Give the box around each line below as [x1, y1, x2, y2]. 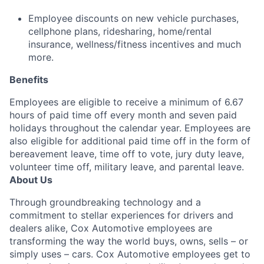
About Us [9, 174, 52, 186]
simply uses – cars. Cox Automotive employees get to [9, 248, 250, 260]
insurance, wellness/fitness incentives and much [28, 38, 241, 50]
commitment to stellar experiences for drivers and [9, 209, 233, 221]
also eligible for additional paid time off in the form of [9, 135, 250, 147]
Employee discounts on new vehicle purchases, [28, 12, 239, 24]
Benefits [9, 74, 48, 85]
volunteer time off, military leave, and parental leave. [9, 161, 244, 173]
